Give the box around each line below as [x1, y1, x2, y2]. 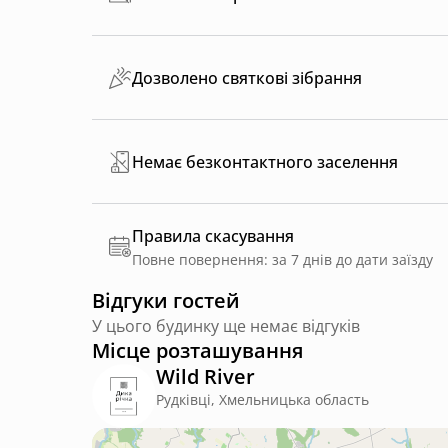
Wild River [156, 363, 255, 390]
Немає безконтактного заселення [132, 150, 398, 173]
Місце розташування [92, 337, 303, 364]
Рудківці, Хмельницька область [156, 390, 369, 409]
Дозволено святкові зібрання [132, 66, 362, 89]
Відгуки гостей [92, 287, 240, 314]
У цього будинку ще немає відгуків [92, 315, 360, 337]
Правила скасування [132, 225, 294, 247]
